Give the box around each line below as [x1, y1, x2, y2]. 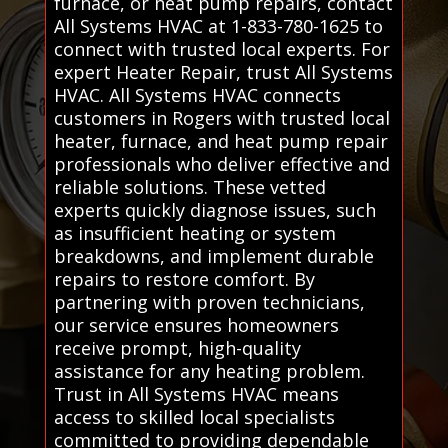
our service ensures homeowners [53, 312, 339, 337]
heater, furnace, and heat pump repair [53, 128, 388, 153]
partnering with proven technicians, [53, 289, 365, 314]
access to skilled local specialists [53, 404, 335, 429]
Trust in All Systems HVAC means [53, 381, 339, 406]
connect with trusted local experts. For [53, 36, 390, 61]
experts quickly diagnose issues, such [53, 197, 376, 222]
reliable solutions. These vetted [53, 174, 326, 199]
